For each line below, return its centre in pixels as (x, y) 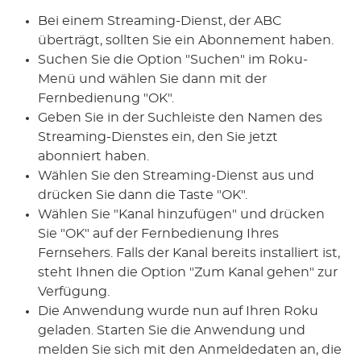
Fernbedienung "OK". (106, 99)
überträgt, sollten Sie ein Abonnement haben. (186, 41)
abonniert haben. (94, 157)
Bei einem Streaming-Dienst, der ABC (160, 21)
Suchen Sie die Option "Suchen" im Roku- (173, 60)
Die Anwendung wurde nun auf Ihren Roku (178, 311)
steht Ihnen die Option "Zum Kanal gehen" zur (188, 273)
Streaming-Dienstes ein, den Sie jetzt (158, 137)
